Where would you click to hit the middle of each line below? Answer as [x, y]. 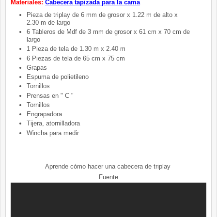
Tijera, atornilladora [54, 124]
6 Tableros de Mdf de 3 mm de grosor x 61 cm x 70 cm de [108, 32]
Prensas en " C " [50, 95]
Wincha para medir [53, 133]
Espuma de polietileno [57, 77]
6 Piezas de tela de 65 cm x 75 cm [76, 58]
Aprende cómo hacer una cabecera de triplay [108, 167]
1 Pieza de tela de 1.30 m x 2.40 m [76, 49]
